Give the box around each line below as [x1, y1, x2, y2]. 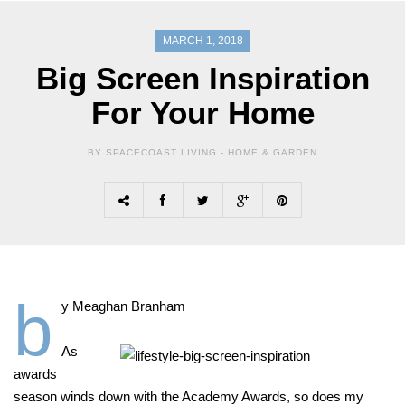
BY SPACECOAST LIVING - [88, 147, 224, 158]
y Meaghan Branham [61, 298, 185, 315]
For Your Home [90, 95, 315, 131]
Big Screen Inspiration [35, 61, 370, 97]
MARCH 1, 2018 [162, 34, 243, 48]
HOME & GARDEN [228, 147, 317, 158]
